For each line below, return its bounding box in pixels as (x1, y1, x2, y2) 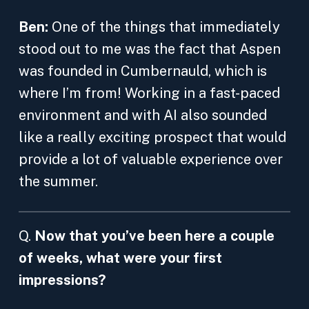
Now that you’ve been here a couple (34, 228, 275, 244)
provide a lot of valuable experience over (19, 151, 283, 168)
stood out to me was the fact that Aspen (19, 41, 281, 57)
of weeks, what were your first (19, 250, 222, 266)
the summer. (19, 173, 98, 190)
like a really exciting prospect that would (19, 129, 286, 146)
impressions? (19, 272, 106, 288)
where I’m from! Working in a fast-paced (19, 85, 280, 101)
